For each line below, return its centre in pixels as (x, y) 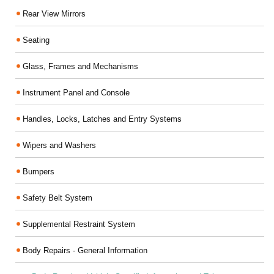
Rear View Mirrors (54, 14)
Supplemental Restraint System (79, 224)
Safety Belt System (57, 198)
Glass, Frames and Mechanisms (80, 66)
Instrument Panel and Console (76, 93)
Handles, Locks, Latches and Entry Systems (102, 119)
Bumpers (39, 172)
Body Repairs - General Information (85, 250)
